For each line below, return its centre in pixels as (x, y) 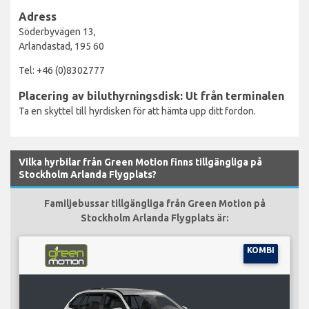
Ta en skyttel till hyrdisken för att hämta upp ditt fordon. (137, 111)
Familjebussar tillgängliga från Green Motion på (154, 203)
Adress (38, 16)
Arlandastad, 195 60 (61, 46)
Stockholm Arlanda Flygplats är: (154, 218)
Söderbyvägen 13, (57, 31)
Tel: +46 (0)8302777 (62, 70)
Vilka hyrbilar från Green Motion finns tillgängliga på (140, 162)
